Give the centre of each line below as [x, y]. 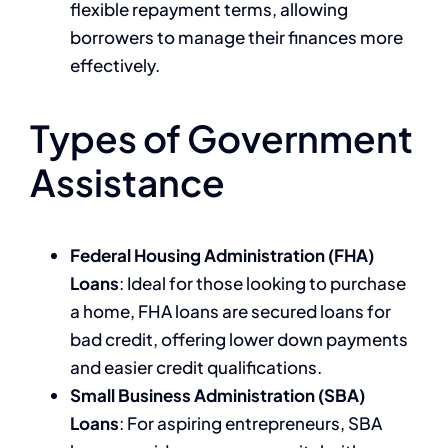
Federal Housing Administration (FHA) [222, 254]
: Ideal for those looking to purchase [262, 282]
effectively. [115, 64]
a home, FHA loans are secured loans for [230, 310]
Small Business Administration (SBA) [217, 394]
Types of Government [221, 137]
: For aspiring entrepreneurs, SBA [250, 422]
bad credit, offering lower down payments [239, 338]
